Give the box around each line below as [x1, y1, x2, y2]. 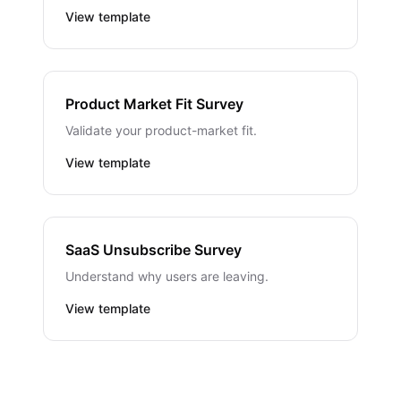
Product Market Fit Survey [65, 95, 243, 113]
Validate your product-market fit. [65, 123, 257, 138]
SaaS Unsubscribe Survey [65, 241, 242, 259]
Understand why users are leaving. [65, 269, 269, 284]
